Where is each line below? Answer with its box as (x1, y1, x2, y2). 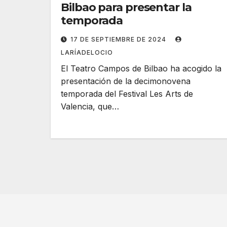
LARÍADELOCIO (61, 49, 113, 56)
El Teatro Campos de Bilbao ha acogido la (61, 63, 221, 73)
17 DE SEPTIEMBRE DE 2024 (70, 35, 168, 43)
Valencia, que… (61, 101, 119, 111)
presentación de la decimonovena (61, 76, 191, 86)
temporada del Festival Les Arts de (61, 89, 193, 99)
